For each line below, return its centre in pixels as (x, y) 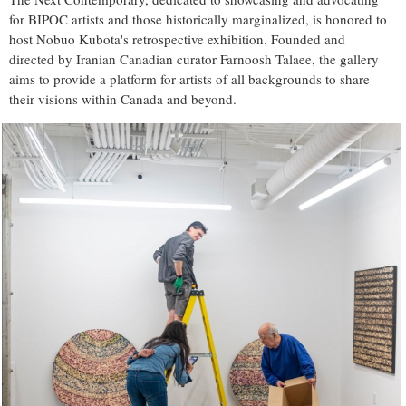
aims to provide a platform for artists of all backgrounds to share (189, 78)
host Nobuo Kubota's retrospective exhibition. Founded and (177, 39)
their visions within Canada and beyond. (123, 98)
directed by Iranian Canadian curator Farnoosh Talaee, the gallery (194, 58)
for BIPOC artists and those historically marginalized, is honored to (198, 19)
